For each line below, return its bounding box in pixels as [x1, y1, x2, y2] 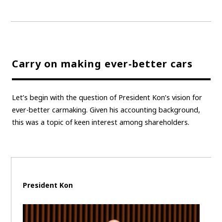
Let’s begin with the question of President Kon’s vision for [11, 92, 202, 102]
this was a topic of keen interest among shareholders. [11, 117, 189, 127]
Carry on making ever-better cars [11, 57, 193, 71]
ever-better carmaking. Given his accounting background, [11, 105, 200, 114]
